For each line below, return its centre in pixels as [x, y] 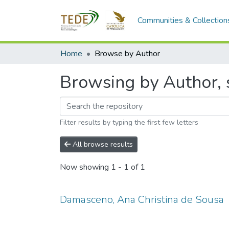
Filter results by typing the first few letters [129, 122]
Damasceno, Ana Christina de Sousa [142, 200]
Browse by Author [127, 54]
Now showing [85, 167]
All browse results [102, 144]
